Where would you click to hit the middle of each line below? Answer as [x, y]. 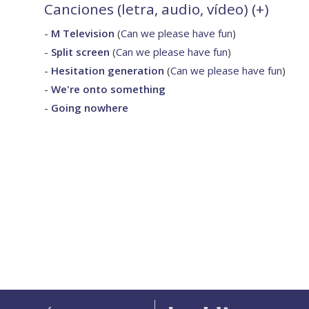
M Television [83, 33]
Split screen [80, 52]
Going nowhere [90, 108]
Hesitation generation [108, 71]
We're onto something [108, 89]
